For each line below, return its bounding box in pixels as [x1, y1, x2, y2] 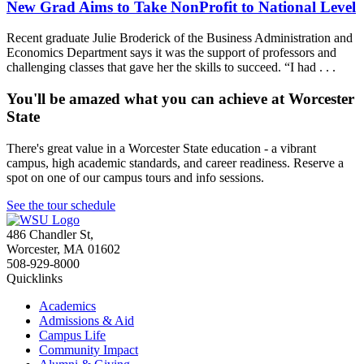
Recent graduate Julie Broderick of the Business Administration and [6, 31, 353, 45]
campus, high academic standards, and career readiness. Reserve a [6, 155, 344, 170]
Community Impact [39, 342, 138, 357]
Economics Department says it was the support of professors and [6, 45, 336, 60]
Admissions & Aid [39, 313, 134, 327]
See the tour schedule [6, 197, 115, 212]
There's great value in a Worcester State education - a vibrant [6, 141, 316, 155]
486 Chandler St [6, 227, 90, 241]
